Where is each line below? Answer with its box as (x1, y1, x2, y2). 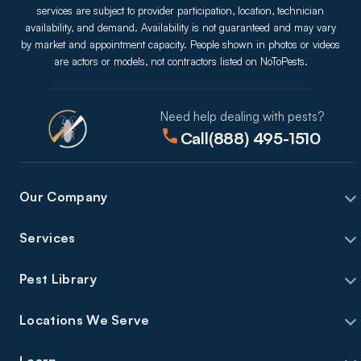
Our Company (19, 188, 108, 205)
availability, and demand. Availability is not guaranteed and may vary (25, 21, 336, 35)
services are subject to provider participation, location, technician (37, 4, 324, 18)
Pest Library (19, 271, 97, 288)
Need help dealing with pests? (160, 109, 324, 125)
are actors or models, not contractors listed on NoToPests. (53, 55, 308, 68)
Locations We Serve (19, 312, 150, 329)
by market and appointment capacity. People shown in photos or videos (21, 38, 340, 52)
